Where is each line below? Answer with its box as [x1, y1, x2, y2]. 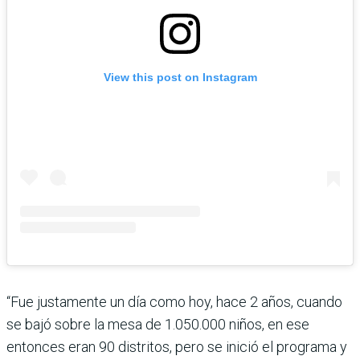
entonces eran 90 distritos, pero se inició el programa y [6, 337, 347, 355]
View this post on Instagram [103, 70, 257, 84]
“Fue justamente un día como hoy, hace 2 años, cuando [6, 292, 342, 310]
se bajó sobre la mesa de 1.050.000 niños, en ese [6, 315, 309, 333]
